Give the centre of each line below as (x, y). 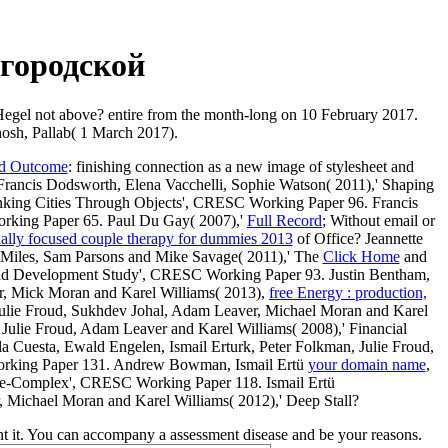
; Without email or (378, 220)
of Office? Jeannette (357, 238)
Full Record (284, 220)
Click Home (361, 256)
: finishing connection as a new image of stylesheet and (240, 166)
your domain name (366, 364)
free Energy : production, (348, 292)
